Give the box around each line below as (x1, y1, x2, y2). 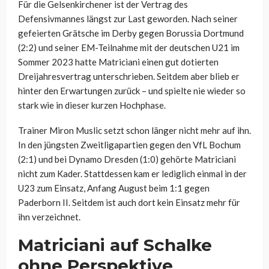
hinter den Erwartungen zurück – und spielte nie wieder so (18, 85, 246, 97)
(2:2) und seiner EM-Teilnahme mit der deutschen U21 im (18, 42, 240, 53)
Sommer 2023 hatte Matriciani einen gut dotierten (18, 56, 219, 68)
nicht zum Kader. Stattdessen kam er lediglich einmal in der (18, 168, 247, 180)
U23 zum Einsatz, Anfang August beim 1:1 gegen (18, 183, 210, 194)
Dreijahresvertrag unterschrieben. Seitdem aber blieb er (18, 71, 240, 82)
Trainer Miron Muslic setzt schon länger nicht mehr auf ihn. (18, 125, 251, 136)
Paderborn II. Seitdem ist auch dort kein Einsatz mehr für (18, 197, 240, 208)
